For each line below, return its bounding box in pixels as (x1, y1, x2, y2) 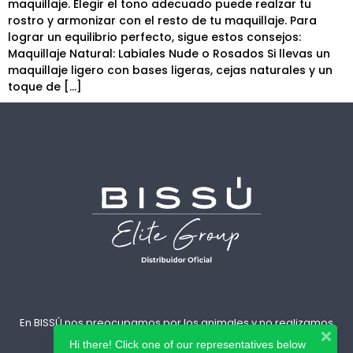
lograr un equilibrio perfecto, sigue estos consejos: (8, 29, 301, 46)
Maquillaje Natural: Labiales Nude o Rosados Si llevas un (8, 46, 330, 62)
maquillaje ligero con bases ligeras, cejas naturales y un (8, 62, 333, 79)
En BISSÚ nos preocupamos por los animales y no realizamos (20, 315, 333, 331)
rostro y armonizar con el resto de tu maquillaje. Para (8, 13, 317, 29)
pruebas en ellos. (132, 330, 221, 346)
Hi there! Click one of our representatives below (69, 338, 306, 351)
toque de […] (8, 79, 82, 95)
